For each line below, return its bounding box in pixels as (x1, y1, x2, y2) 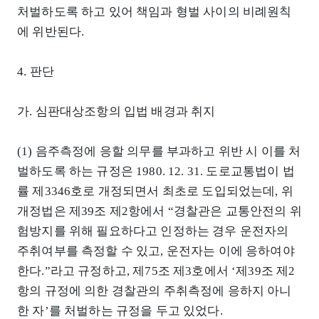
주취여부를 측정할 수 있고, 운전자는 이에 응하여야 (17, 244, 295, 258)
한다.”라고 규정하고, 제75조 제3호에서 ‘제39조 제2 (17, 264, 296, 278)
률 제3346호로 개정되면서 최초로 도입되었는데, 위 (17, 184, 293, 199)
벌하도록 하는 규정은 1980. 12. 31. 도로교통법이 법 (17, 164, 295, 179)
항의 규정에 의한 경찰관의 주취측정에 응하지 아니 (17, 284, 292, 298)
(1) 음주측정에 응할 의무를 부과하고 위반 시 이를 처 (17, 145, 301, 159)
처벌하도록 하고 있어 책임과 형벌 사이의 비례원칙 (17, 5, 292, 19)
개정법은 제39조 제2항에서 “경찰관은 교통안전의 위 (17, 204, 302, 219)
